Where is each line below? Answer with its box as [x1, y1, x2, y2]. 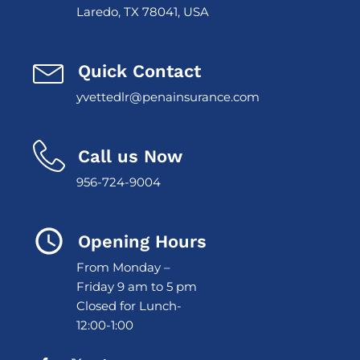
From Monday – [76, 260, 170, 275]
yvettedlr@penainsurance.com [76, 89, 260, 104]
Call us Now [78, 145, 182, 166]
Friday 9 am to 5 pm [76, 279, 197, 294]
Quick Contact [78, 60, 201, 81]
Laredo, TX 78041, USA [76, 4, 209, 19]
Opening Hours [78, 231, 207, 252]
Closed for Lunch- [76, 298, 182, 313]
